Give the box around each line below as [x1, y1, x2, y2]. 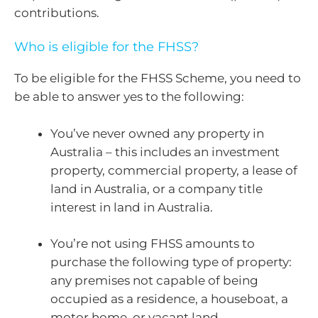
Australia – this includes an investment [50, 144, 280, 159]
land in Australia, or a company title [50, 181, 263, 196]
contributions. [14, 5, 99, 20]
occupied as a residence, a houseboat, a [50, 292, 288, 306]
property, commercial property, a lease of [50, 163, 297, 177]
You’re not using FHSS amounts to [50, 236, 255, 251]
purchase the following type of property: [50, 255, 292, 269]
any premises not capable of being [50, 273, 258, 287]
